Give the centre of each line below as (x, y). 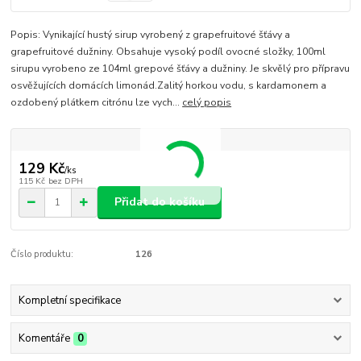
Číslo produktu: (42, 254)
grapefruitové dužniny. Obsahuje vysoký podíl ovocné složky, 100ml (168, 51)
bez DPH (65, 180)
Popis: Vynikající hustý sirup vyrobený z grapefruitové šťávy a (151, 34)
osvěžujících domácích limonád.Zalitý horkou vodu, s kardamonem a (169, 85)
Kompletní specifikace (69, 300)
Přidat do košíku (160, 202)
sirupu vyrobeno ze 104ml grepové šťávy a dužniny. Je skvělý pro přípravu (180, 68)
